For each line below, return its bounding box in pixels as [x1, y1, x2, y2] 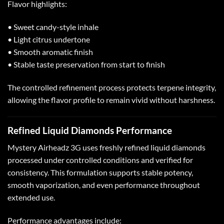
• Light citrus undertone [7, 34, 90, 44]
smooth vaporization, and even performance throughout [7, 180, 200, 190]
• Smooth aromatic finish [7, 46, 93, 56]
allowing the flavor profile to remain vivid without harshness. [7, 94, 215, 104]
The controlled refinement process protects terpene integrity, [7, 82, 216, 92]
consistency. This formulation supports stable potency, [7, 167, 193, 177]
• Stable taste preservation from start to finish [7, 59, 165, 69]
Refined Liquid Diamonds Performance [7, 124, 172, 136]
